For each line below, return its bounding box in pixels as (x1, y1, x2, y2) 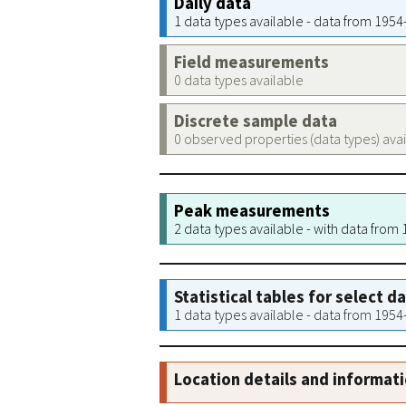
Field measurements (174, 52, 329, 72)
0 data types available (174, 71, 304, 89)
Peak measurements (174, 200, 330, 221)
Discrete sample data (174, 111, 337, 131)
